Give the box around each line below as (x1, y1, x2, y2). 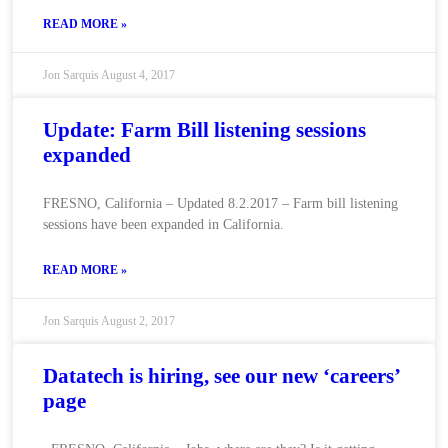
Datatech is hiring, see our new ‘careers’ (42, 364, 399, 388)
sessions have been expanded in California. (42, 217, 284, 232)
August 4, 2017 (100, 68, 175, 82)
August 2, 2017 (100, 314, 175, 328)
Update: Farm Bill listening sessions (42, 118, 366, 142)
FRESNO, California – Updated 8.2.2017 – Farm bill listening (42, 196, 398, 211)
